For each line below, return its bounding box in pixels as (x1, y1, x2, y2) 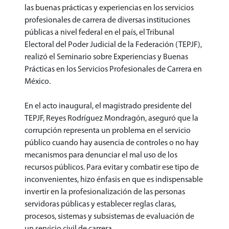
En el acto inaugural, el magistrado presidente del (25, 102, 192, 110)
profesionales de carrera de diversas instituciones (25, 16, 190, 25)
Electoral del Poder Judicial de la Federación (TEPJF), (25, 40, 202, 49)
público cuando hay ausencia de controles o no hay (25, 139, 199, 147)
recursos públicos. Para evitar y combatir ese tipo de (25, 163, 199, 172)
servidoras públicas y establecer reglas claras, (25, 200, 176, 209)
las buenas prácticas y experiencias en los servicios (25, 4, 194, 12)
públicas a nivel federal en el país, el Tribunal (25, 28, 174, 37)
